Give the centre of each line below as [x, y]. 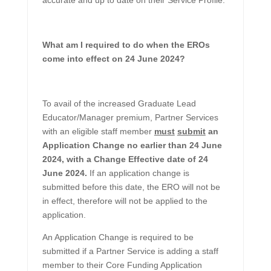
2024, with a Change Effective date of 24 [125, 159]
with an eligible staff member [98, 132]
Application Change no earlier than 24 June [132, 145]
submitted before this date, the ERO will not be [131, 187]
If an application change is [139, 173]
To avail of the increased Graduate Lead [119, 104]
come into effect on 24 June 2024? [113, 59]
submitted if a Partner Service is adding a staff [130, 251]
